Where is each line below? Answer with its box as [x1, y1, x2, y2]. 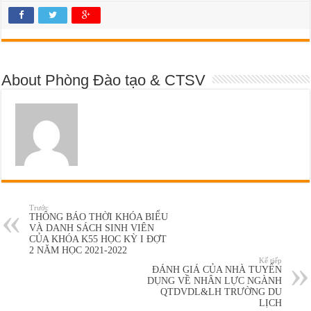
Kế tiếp [258, 255, 282, 264]
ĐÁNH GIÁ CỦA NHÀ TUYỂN [151, 264, 282, 275]
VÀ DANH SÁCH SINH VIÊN [29, 222, 155, 233]
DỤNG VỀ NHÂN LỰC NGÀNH [146, 275, 282, 286]
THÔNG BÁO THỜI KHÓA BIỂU [29, 211, 169, 222]
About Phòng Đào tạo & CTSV [1, 71, 206, 89]
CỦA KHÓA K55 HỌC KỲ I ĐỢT [29, 233, 167, 244]
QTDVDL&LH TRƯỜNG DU [160, 286, 282, 297]
